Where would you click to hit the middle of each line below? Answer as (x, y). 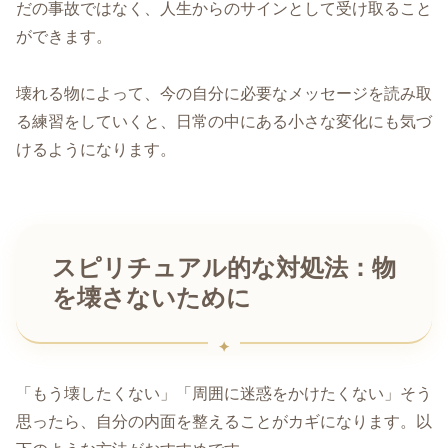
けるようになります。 (96, 150)
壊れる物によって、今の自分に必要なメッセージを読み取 (224, 94)
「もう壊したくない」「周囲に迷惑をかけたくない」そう (224, 393)
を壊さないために (151, 297)
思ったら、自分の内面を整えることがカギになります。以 (224, 421)
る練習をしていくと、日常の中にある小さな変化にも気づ (224, 122)
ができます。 (64, 37)
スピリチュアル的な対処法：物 (224, 267)
